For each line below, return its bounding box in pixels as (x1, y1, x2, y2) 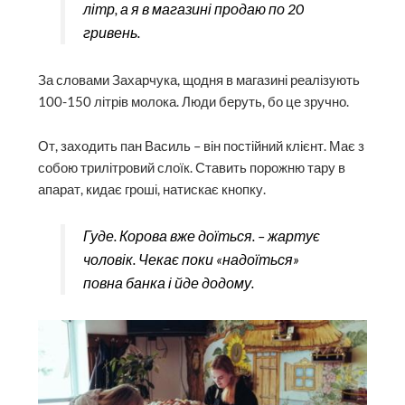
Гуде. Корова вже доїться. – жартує (82, 227, 320, 244)
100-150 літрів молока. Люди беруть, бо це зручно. (38, 93, 350, 109)
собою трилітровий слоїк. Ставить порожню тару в (38, 160, 346, 176)
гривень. (82, 23, 140, 41)
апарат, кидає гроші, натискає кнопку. (38, 182, 267, 198)
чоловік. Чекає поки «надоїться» (82, 250, 299, 268)
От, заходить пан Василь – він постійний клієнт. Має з (38, 138, 365, 155)
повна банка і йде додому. (82, 274, 254, 291)
